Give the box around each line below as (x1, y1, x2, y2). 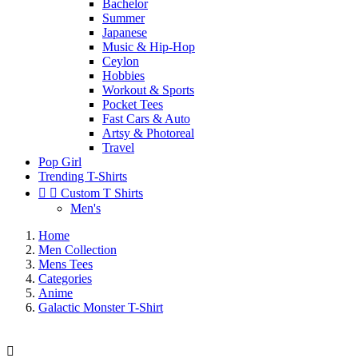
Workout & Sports (102, 83, 194, 97)
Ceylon (102, 54, 139, 68)
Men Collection (38, 243, 117, 257)
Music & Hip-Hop (102, 40, 195, 54)
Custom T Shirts (61, 186, 143, 200)
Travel (102, 141, 134, 154)
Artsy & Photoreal (102, 126, 194, 140)
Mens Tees (38, 257, 93, 271)
